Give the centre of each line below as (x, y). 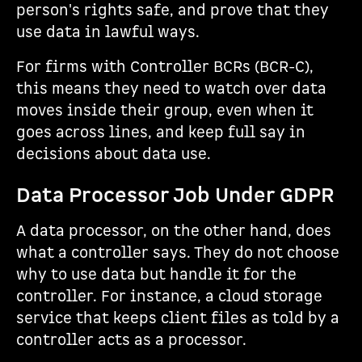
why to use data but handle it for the (156, 275)
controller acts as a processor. (131, 341)
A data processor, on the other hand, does (174, 232)
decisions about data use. (114, 155)
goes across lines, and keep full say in (161, 133)
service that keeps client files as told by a (178, 319)
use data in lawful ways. (108, 33)
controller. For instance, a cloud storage (169, 297)
